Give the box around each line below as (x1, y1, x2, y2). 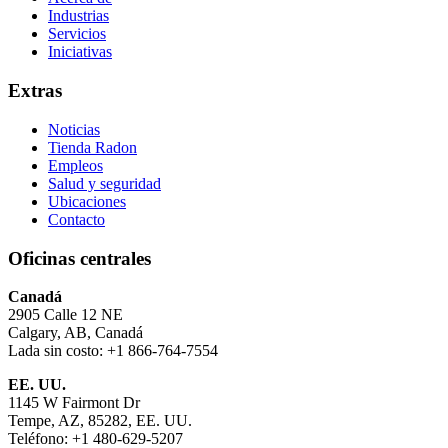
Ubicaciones (48, 192, 126, 210)
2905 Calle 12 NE (8, 306, 123, 324)
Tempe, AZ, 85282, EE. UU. (8, 412, 192, 430)
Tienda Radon (48, 138, 137, 156)
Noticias (48, 120, 100, 138)
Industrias (48, 7, 109, 25)
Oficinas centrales (8, 247, 151, 269)
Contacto (48, 210, 105, 228)
